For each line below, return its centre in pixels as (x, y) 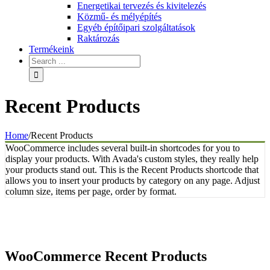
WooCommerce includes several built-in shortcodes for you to (123, 148)
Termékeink (52, 49)
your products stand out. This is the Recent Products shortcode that (132, 170)
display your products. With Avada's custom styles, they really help (132, 159)
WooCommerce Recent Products (106, 256)
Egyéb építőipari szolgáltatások (136, 28)
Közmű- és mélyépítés (119, 17)
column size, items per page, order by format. (91, 192)
